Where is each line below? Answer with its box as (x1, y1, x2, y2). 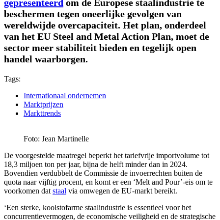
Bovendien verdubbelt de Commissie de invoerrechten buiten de (4, 168, 202, 177)
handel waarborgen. (4, 53, 88, 64)
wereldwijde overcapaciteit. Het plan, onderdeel (4, 19, 206, 30)
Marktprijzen (24, 100, 63, 109)
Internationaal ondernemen (24, 91, 106, 100)
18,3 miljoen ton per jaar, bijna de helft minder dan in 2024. (4, 160, 188, 168)
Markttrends (24, 109, 61, 117)
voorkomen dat (4, 186, 53, 195)
